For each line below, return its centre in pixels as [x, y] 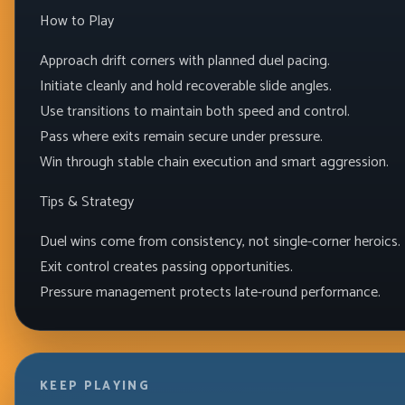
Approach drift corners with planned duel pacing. [184, 61]
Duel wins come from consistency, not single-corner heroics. [220, 241]
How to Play [76, 21]
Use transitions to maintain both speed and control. [194, 111]
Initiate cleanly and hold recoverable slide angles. [185, 86]
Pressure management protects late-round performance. [210, 292]
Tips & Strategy [86, 202]
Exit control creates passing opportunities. [166, 267]
